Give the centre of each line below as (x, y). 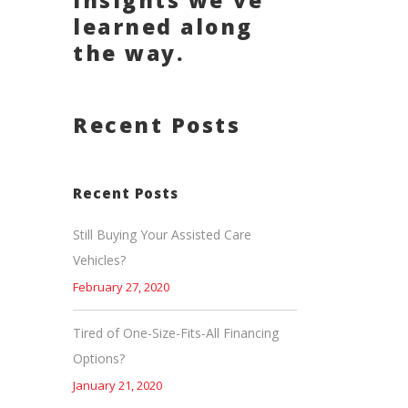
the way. (128, 53)
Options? (99, 358)
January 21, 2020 (117, 385)
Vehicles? (99, 260)
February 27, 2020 (121, 287)
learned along (163, 26)
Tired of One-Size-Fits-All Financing (176, 333)
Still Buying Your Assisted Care (162, 235)
